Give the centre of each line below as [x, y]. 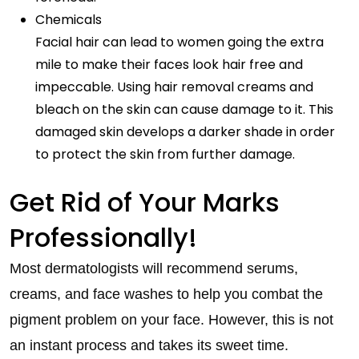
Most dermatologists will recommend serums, [154, 268]
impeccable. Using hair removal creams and [174, 87]
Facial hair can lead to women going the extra [179, 42]
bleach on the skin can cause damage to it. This [184, 109]
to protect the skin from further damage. [165, 154]
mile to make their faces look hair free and [169, 65]
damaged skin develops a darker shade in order [185, 132]
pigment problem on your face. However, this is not [171, 320]
